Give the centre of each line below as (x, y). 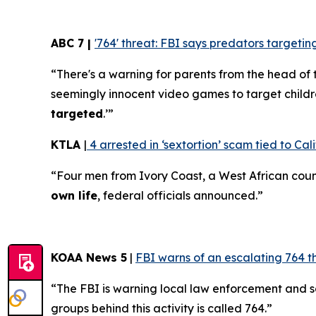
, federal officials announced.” (180, 196)
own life (74, 196)
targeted (77, 114)
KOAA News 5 (89, 258)
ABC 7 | (73, 43)
